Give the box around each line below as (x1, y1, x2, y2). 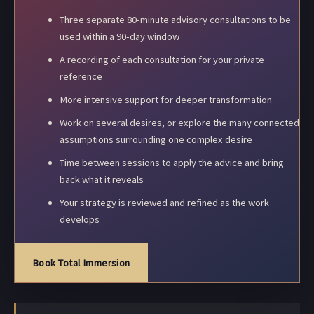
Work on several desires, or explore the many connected (59, 116, 299, 130)
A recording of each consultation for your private (59, 53, 264, 67)
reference (59, 70, 102, 83)
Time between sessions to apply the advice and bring (59, 156, 284, 170)
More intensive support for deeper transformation (59, 93, 272, 107)
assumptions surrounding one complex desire (59, 133, 252, 146)
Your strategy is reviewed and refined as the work (59, 196, 269, 210)
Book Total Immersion (32, 257, 130, 270)
